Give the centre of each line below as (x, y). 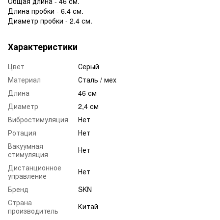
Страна (20, 202)
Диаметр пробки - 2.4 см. (50, 20)
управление (27, 176)
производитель (33, 210)
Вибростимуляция (38, 119)
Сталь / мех (97, 79)
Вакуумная (26, 146)
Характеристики (43, 46)
